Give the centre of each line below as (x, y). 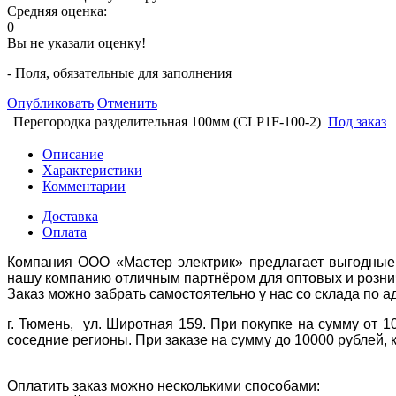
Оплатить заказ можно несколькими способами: (165, 385)
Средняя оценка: (57, 11)
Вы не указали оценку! (76, 42)
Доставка (70, 216)
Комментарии (84, 186)
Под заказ (357, 121)
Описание (73, 154)
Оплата (65, 232)
